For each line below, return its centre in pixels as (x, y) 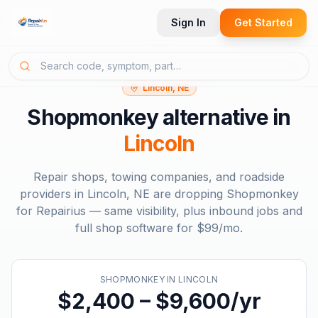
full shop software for (136, 228)
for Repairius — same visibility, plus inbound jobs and (159, 211)
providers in (53, 194)
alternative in (224, 117)
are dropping (188, 194)
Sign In (188, 22)
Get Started (263, 22)
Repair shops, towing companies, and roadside (159, 177)
